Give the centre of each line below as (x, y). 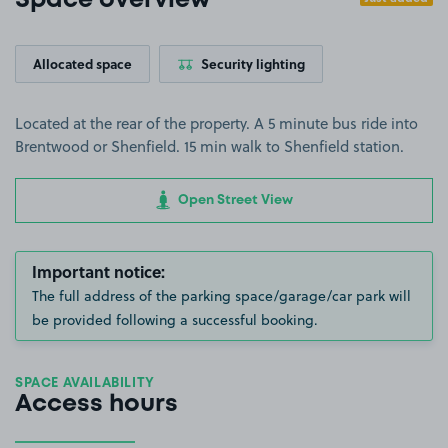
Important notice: (98, 271)
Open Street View (233, 200)
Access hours (96, 404)
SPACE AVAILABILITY (85, 383)
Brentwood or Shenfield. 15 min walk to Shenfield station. (209, 146)
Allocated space (82, 63)
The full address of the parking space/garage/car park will (221, 295)
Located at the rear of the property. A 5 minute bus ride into (216, 123)
